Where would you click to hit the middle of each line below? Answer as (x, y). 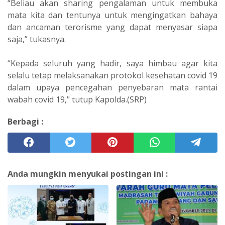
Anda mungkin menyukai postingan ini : (88, 174)
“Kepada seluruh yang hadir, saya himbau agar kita (113, 63)
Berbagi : (25, 121)
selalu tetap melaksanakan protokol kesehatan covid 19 (113, 75)
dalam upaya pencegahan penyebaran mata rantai (113, 87)
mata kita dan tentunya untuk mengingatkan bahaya (113, 15)
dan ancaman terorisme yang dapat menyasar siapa (113, 27)
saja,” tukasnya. (38, 39)
